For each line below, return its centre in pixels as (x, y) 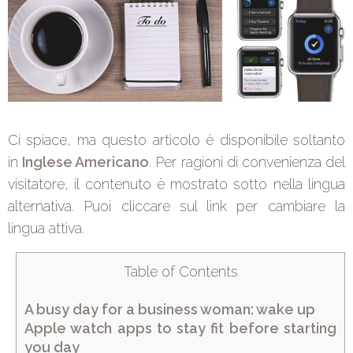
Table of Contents (180, 271)
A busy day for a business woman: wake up (170, 310)
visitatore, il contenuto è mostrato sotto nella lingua (176, 184)
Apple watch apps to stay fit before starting (180, 329)
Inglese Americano (86, 162)
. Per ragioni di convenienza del (247, 162)
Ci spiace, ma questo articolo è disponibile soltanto (176, 139)
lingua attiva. (46, 228)
